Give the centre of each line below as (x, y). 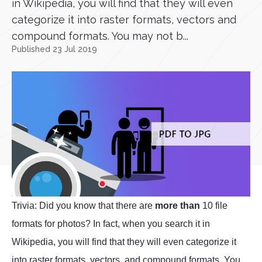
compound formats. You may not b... (100, 36)
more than (177, 206)
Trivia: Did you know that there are (83, 206)
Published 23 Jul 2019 (54, 49)
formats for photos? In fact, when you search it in (111, 224)
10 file (214, 206)
